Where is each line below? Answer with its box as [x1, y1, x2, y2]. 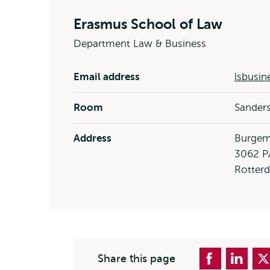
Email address [74, 71, 140, 83]
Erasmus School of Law [74, 16, 222, 32]
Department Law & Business [74, 38, 206, 49]
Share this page [98, 253, 175, 265]
